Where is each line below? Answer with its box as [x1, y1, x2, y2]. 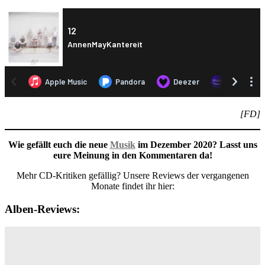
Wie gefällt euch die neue [8, 139, 110, 150]
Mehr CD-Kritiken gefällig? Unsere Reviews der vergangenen [16, 170, 249, 180]
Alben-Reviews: [5, 202, 80, 215]
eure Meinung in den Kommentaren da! [53, 150, 212, 160]
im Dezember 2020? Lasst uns [135, 139, 257, 150]
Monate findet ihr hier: [91, 180, 174, 191]
